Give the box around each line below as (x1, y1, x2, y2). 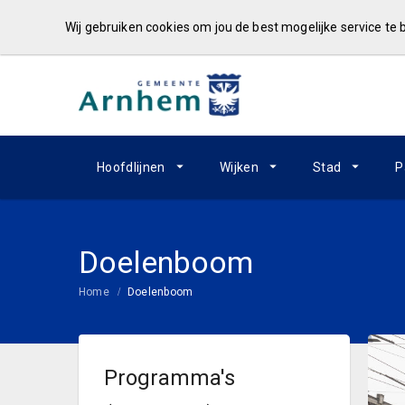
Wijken (219, 160, 259, 174)
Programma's (104, 365, 235, 391)
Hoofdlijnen (97, 160, 165, 174)
